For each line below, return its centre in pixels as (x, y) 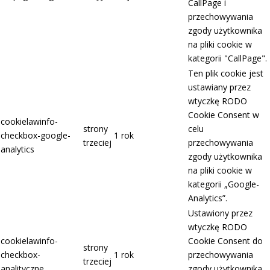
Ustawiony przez (220, 213)
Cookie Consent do (225, 241)
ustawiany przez (219, 87)
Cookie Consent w (224, 115)
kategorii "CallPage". (228, 58)
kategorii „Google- (224, 184)
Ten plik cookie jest (226, 74)
